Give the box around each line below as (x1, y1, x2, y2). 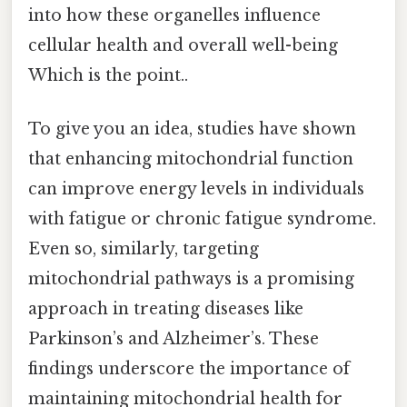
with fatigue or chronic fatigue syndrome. (28, 208, 376, 229)
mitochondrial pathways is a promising (28, 268, 354, 289)
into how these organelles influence (28, 5, 321, 25)
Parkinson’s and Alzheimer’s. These (28, 328, 319, 349)
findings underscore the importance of (28, 358, 350, 379)
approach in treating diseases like (28, 298, 303, 319)
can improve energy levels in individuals (28, 178, 364, 199)
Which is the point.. (28, 65, 188, 85)
